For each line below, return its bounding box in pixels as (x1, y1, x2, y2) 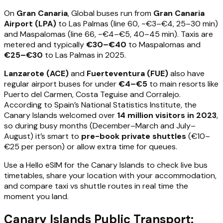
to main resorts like (147, 79, 219, 90)
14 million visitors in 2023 (117, 110, 217, 121)
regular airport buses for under (4, 79, 118, 90)
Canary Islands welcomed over (4, 110, 117, 121)
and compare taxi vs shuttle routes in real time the (4, 181, 188, 192)
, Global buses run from (68, 8, 153, 19)
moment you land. (4, 191, 69, 202)
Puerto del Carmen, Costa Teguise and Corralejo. (4, 89, 181, 100)
